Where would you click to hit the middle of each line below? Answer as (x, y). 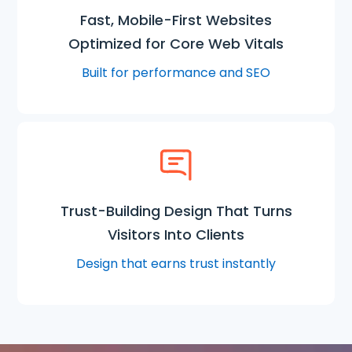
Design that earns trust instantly (176, 263)
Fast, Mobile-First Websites (176, 20)
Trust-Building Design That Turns (176, 211)
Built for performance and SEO (176, 72)
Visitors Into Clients (176, 234)
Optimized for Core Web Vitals (176, 43)
